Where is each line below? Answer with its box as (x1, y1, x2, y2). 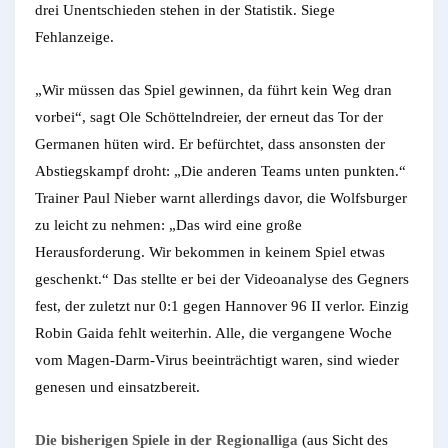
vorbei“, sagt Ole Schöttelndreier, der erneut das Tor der (35, 108, 383, 125)
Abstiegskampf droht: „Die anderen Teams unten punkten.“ (35, 162, 406, 179)
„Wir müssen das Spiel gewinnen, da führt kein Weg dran (35, 81, 392, 98)
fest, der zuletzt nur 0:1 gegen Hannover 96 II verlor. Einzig (35, 297, 409, 314)
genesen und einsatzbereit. (35, 378, 200, 395)
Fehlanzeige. (35, 28, 114, 45)
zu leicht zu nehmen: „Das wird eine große (35, 216, 302, 233)
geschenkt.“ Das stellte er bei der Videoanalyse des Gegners (35, 270, 409, 287)
